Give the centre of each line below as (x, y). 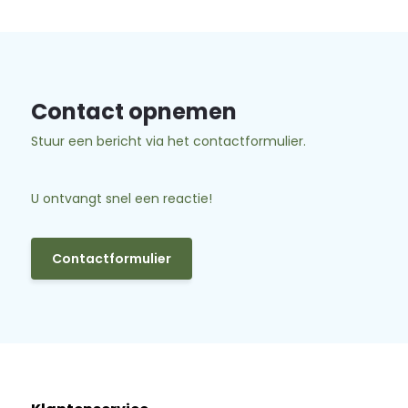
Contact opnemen (133, 112)
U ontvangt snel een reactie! (121, 199)
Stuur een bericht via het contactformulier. (168, 142)
